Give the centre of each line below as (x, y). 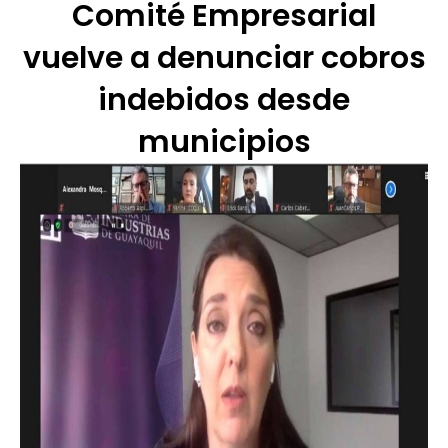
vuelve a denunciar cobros (224, 58)
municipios (224, 142)
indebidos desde (224, 100)
